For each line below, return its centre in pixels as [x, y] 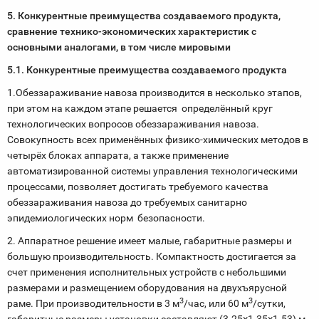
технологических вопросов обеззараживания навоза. [133, 124]
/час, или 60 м [216, 303]
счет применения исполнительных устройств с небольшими [147, 272]
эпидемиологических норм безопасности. [108, 218]
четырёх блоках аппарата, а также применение [118, 155]
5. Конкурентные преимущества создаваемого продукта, [144, 16]
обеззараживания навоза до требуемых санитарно [127, 202]
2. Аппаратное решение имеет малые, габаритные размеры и [150, 241]
